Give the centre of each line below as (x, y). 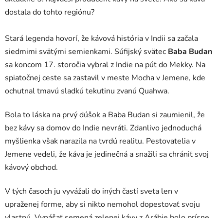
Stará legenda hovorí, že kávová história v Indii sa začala (101, 39)
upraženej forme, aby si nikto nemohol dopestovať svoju (102, 205)
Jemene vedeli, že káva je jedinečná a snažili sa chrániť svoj (107, 154)
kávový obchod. (31, 168)
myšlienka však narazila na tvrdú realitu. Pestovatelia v (100, 141)
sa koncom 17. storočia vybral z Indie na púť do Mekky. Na (105, 65)
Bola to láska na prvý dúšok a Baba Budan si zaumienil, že (105, 115)
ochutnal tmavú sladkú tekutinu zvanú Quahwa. (87, 91)
